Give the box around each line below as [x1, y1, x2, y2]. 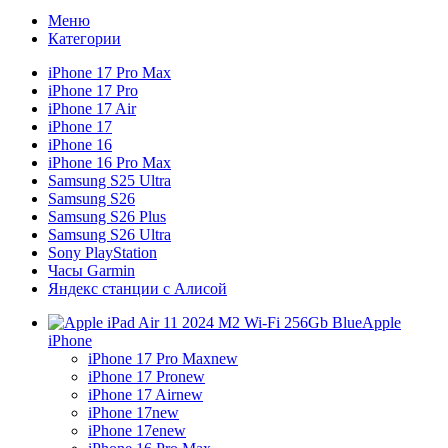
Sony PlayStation [48, 243, 157, 261]
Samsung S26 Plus [48, 207, 166, 225]
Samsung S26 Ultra [48, 225, 171, 243]
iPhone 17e [88, 421, 159, 439]
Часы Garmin [48, 261, 135, 279]
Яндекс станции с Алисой [48, 279, 227, 297]
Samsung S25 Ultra [48, 171, 171, 189]
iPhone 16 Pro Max [48, 153, 171, 171]
